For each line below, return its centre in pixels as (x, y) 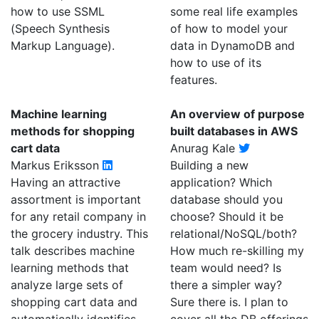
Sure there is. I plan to (229, 302)
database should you (226, 199)
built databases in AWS (234, 131)
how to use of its (216, 63)
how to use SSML (58, 11)
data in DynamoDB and (232, 46)
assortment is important (76, 199)
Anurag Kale (204, 148)
